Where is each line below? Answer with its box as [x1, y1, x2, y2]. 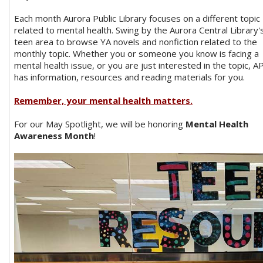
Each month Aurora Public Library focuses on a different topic [14, 12, 260, 24]
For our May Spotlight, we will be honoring [14, 117, 186, 130]
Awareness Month [14, 129, 94, 141]
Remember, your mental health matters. [14, 94, 193, 106]
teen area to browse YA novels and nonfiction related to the [14, 35, 257, 48]
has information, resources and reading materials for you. [14, 70, 247, 83]
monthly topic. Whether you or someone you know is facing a [14, 47, 259, 59]
